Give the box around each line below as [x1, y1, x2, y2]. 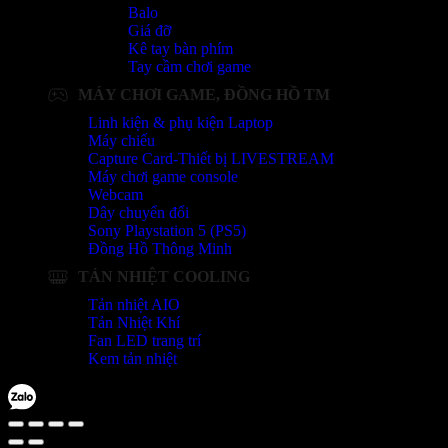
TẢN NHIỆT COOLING [78, 268, 250, 286]
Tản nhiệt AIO [88, 296, 180, 314]
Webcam [88, 186, 143, 204]
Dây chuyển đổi [88, 204, 189, 222]
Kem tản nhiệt [88, 350, 177, 368]
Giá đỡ [128, 22, 171, 40]
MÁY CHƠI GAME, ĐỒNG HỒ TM [78, 86, 330, 104]
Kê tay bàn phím [128, 40, 233, 58]
